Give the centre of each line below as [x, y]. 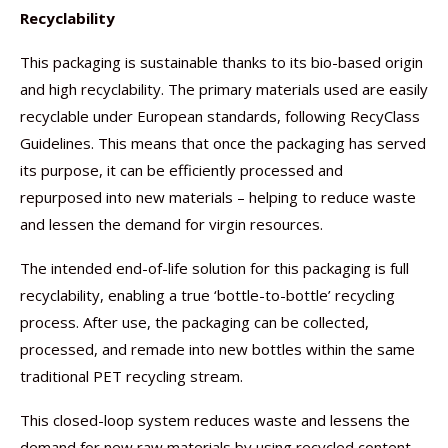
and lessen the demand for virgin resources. [171, 224]
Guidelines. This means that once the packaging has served [223, 143]
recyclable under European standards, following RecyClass [220, 116]
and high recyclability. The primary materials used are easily [224, 89]
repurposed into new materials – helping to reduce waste [218, 197]
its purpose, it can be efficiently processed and [181, 170]
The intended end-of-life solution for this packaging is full [214, 268]
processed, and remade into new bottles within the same [217, 349]
